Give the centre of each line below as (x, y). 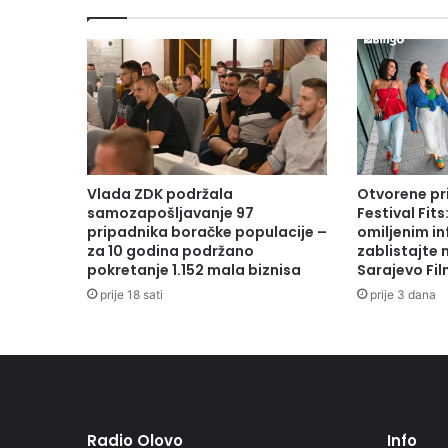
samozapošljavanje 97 (170, 212)
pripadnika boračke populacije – (207, 231)
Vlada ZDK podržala (160, 193)
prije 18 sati (131, 294)
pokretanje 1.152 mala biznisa (194, 269)
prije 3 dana (402, 294)
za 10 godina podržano (170, 250)
